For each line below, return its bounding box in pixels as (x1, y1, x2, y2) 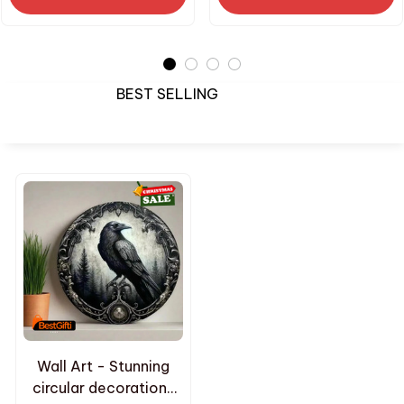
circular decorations (32, 379, 174, 398)
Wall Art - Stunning (37, 357, 170, 376)
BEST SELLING (116, 85, 218, 104)
